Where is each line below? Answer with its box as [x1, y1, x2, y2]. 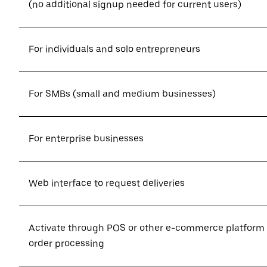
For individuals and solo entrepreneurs [29, 44, 200, 55]
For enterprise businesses [29, 133, 144, 144]
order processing [29, 238, 104, 249]
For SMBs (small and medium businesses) [29, 88, 216, 100]
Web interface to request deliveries [29, 178, 185, 189]
